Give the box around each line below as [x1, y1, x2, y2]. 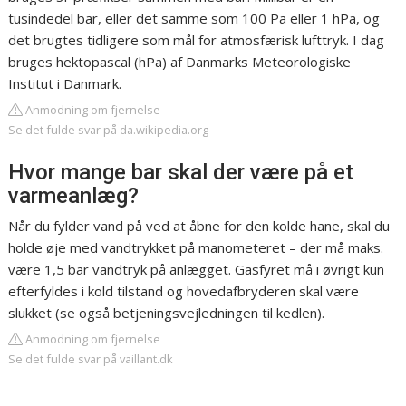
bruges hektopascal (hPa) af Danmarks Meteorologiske [8, 53, 352, 72]
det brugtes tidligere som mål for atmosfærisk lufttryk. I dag [8, 31, 385, 50]
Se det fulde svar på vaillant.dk [8, 351, 174, 368]
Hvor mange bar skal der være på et [8, 159, 354, 186]
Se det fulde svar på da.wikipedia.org [8, 121, 209, 139]
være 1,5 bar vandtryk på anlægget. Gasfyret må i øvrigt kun [8, 260, 385, 279]
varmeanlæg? [8, 183, 140, 209]
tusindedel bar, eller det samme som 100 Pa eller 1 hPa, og [8, 9, 381, 28]
